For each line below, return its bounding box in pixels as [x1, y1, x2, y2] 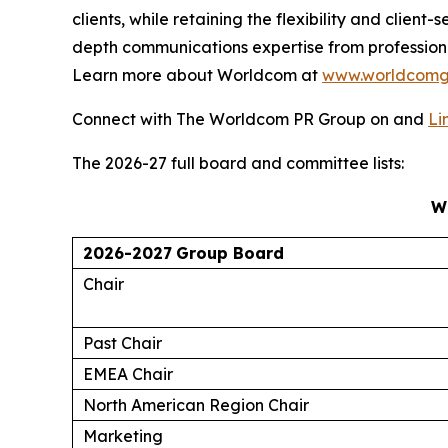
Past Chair [83, 332, 162, 353]
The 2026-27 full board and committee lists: [72, 152, 404, 173]
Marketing [83, 425, 163, 446]
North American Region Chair [83, 394, 309, 415]
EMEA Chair [83, 363, 173, 384]
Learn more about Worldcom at [72, 64, 322, 85]
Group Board [176, 242, 284, 263]
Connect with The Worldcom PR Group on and [72, 108, 428, 129]
